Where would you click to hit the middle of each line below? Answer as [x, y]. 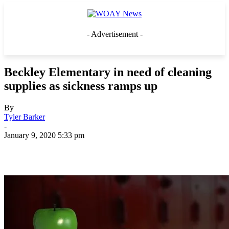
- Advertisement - [114, 34]
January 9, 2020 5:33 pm [44, 135]
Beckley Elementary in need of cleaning [108, 72]
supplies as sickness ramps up [81, 86]
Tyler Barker [25, 117]
